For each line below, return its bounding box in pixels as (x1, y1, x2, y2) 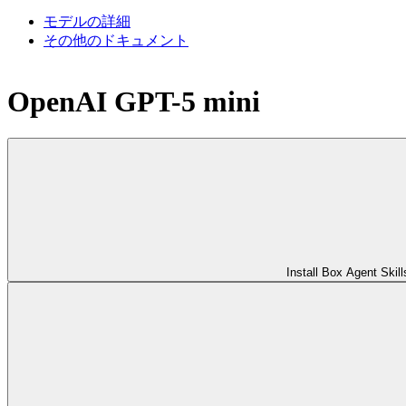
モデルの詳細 (43, 14, 130, 30)
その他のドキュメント (43, 33, 188, 49)
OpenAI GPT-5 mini (7, 84, 260, 118)
